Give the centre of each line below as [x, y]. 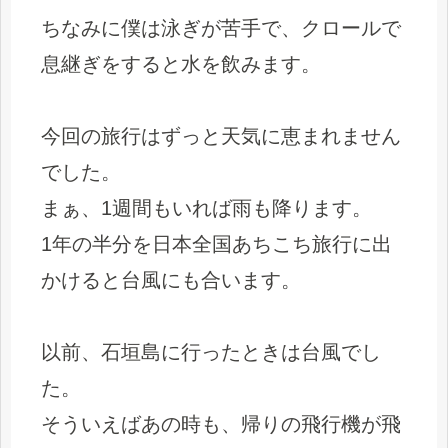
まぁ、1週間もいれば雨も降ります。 [206, 207]
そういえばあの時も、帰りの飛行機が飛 [221, 423]
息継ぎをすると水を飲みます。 [181, 63]
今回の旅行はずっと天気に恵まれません [221, 135]
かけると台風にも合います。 [171, 279]
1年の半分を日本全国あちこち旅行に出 [216, 243]
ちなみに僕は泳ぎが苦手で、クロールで [221, 27]
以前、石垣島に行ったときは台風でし [211, 351]
